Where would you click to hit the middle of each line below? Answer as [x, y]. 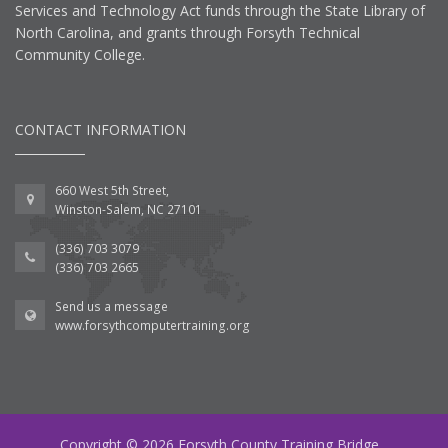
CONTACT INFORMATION [100, 129]
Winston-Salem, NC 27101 [128, 209]
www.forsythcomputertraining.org [152, 325]
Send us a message [111, 306]
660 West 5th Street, [112, 190]
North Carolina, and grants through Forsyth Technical [187, 32]
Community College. [80, 54]
